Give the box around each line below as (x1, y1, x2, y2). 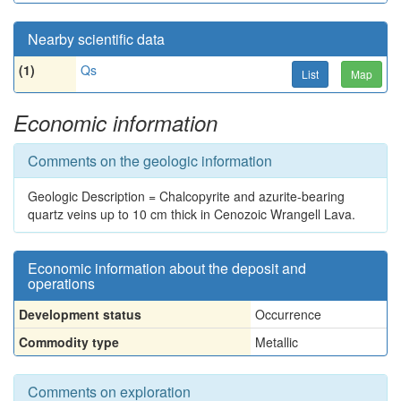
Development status (19, 305, 141, 323)
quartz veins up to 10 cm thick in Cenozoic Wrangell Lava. (28, 205, 355, 223)
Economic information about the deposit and (28, 258, 306, 278)
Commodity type (19, 333, 119, 351)
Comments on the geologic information (28, 150, 272, 171)
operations (28, 273, 95, 294)
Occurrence (255, 305, 321, 323)
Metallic (255, 333, 298, 351)
